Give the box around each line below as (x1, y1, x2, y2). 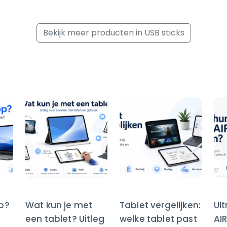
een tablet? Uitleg (25, 213, 104, 225)
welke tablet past (120, 213, 197, 225)
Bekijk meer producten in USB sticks (43, 27, 184, 39)
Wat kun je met (25, 199, 93, 212)
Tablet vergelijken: (120, 199, 201, 212)
